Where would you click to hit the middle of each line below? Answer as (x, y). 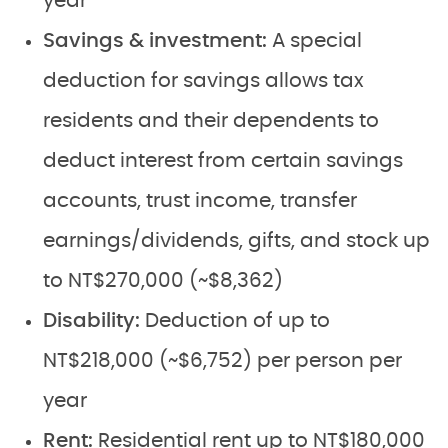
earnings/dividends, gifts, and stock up (236, 241)
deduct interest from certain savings (223, 161)
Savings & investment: (155, 41)
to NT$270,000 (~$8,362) (163, 281)
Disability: (94, 321)
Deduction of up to (237, 321)
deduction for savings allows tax (203, 81)
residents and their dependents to (211, 121)
